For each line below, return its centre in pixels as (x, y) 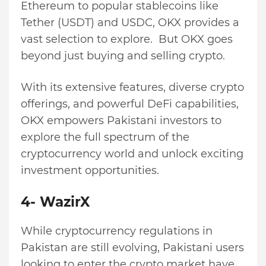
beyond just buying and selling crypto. (123, 56)
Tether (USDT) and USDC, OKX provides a (130, 23)
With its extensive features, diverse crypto (132, 88)
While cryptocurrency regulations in (117, 231)
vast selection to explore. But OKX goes (127, 39)
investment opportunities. (90, 171)
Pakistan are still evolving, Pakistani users (132, 248)
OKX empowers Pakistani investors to (121, 121)
